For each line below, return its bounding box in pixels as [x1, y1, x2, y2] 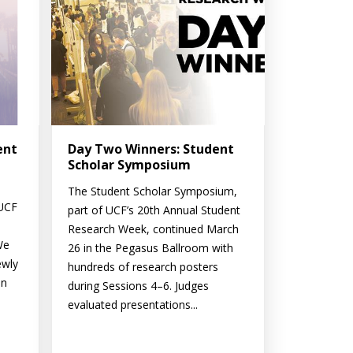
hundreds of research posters [67, 259, 218, 275]
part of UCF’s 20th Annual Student [67, 203, 240, 218]
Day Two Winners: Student [67, 140, 234, 158]
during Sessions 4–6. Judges [67, 278, 209, 294]
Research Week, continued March [67, 221, 239, 237]
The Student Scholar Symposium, [67, 184, 237, 199]
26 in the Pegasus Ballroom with [67, 240, 233, 256]
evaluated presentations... [67, 297, 198, 313]
